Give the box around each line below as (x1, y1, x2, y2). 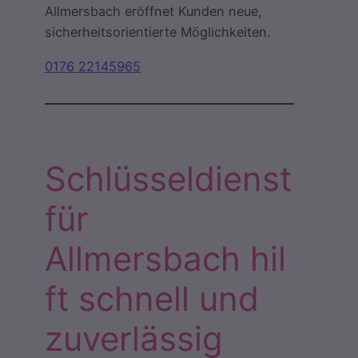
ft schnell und (45, 277, 259, 319)
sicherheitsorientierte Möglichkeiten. (45, 24, 270, 41)
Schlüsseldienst (45, 157, 292, 199)
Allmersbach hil (45, 237, 286, 279)
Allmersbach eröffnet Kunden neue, (45, 3, 262, 20)
